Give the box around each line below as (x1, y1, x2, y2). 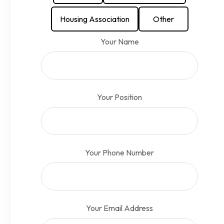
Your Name (100, 36, 139, 46)
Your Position (97, 92, 142, 102)
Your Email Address (86, 203, 153, 213)
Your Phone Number (85, 147, 154, 157)
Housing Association (59, 14, 129, 24)
